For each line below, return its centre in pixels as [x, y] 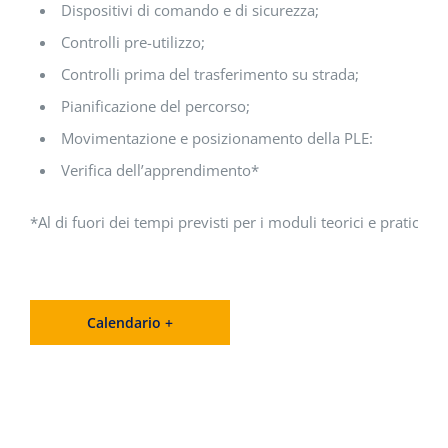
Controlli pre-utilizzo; [133, 42]
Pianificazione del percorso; [155, 106]
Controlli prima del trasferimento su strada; [210, 74]
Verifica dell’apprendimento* [160, 170]
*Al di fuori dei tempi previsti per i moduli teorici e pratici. [228, 222]
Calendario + [130, 323]
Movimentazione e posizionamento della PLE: [217, 138]
